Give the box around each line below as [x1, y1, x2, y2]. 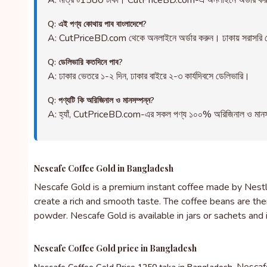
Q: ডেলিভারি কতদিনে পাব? [48, 57, 123, 68]
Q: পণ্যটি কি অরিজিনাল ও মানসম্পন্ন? [48, 95, 154, 106]
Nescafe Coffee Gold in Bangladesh [34, 163, 173, 174]
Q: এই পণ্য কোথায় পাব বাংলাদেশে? [48, 18, 147, 30]
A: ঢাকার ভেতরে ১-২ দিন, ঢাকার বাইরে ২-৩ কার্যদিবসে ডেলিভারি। [48, 70, 250, 83]
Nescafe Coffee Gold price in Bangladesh [34, 243, 197, 254]
